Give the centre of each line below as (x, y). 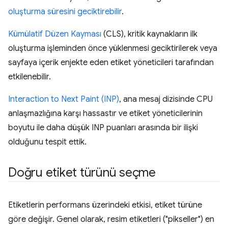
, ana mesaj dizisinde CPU (166, 99)
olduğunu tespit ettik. (47, 142)
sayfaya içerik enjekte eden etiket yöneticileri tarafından (111, 63)
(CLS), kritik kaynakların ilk (149, 34)
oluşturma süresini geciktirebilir (65, 12)
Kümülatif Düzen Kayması (55, 34)
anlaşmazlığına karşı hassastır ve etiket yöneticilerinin (105, 113)
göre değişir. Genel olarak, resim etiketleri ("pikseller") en (111, 219)
